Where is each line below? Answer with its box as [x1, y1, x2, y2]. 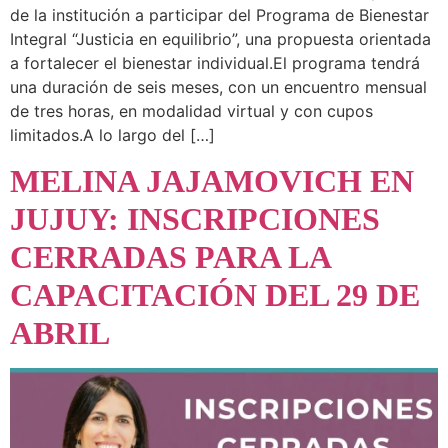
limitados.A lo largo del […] [10, 125, 215, 146]
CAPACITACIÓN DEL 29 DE [10, 276, 420, 313]
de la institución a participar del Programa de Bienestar [10, 5, 429, 26]
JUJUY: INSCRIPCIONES [10, 200, 380, 237]
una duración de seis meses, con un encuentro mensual [10, 77, 427, 98]
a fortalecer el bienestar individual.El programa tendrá [10, 53, 420, 74]
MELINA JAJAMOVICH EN [10, 162, 414, 199]
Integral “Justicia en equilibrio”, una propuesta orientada [10, 29, 431, 50]
